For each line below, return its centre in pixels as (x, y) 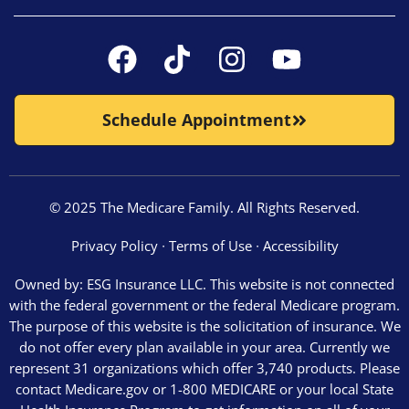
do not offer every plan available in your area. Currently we (204, 347)
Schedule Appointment (196, 120)
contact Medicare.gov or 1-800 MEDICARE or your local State (204, 389)
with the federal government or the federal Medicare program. (204, 305)
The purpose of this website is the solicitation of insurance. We (204, 326)
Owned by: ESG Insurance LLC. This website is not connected (204, 284)
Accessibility (300, 245)
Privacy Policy (114, 245)
